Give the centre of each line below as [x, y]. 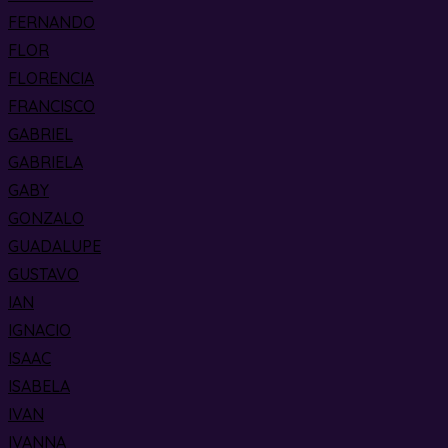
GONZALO [46, 218]
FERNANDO [51, 22]
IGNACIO [39, 330]
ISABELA [39, 386]
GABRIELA [45, 162]
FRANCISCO [51, 106]
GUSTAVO [43, 274]
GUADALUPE [54, 246]
